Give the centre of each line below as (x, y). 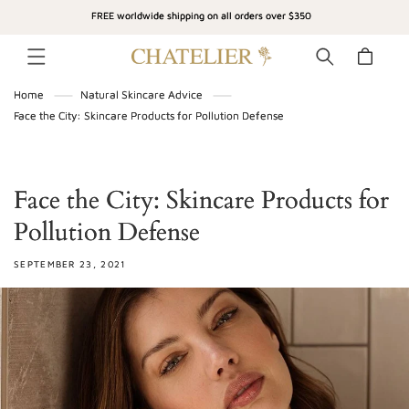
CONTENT (55, 27)
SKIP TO (49, 15)
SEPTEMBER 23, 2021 (70, 264)
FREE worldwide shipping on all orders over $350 (201, 16)
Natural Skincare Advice (142, 95)
